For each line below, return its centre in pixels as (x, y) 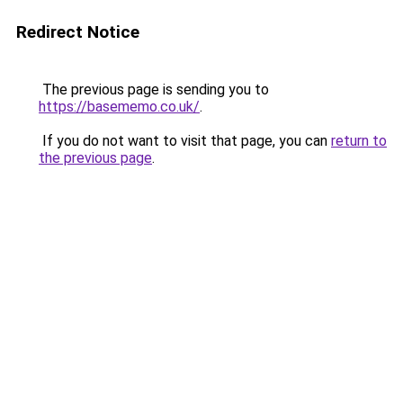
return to (359, 141)
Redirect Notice (78, 32)
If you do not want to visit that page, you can (185, 141)
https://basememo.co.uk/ (119, 107)
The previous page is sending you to (154, 90)
